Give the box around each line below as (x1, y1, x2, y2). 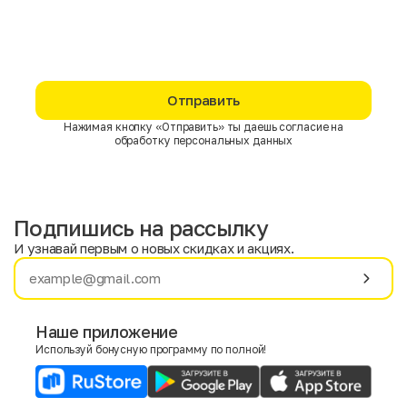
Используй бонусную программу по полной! (35, 342, 267, 356)
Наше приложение (35, 322, 178, 342)
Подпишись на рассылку (14, 214, 268, 241)
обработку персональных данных (114, 134, 293, 147)
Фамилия (220, 275, 281, 292)
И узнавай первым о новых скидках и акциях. (14, 240, 294, 256)
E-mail (33, 346, 75, 362)
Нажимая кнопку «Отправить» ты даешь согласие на (63, 120, 344, 134)
